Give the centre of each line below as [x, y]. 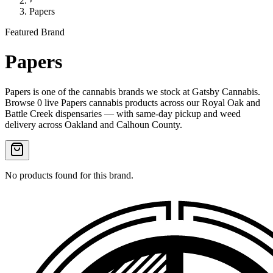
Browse [21, 102]
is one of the [56, 91]
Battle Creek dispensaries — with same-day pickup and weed [123, 113]
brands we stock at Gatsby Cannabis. [188, 91]
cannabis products [123, 102]
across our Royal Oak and [210, 102]
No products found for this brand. [69, 175]
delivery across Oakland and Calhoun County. [94, 124]
